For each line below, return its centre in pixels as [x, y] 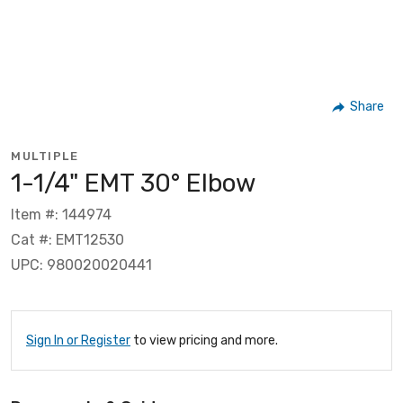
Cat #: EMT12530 [67, 239]
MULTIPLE [45, 156]
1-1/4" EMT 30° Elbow [133, 183]
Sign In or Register [78, 340]
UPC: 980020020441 [81, 264]
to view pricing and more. [204, 340]
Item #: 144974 [61, 214]
